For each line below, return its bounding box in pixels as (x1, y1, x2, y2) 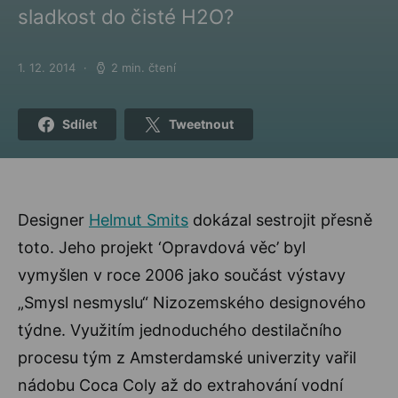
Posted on (17, 67, 74, 82)
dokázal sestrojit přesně (188, 210, 372, 229)
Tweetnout (168, 115, 234, 131)
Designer (18, 210, 89, 229)
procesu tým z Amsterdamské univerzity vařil (18, 347, 356, 367)
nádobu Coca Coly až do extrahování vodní (18, 375, 343, 394)
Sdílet (61, 115, 97, 131)
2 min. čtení (110, 60, 176, 75)
